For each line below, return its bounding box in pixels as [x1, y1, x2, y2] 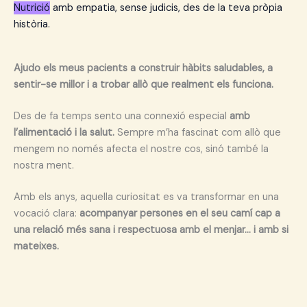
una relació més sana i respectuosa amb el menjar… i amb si [14, 223, 288, 236]
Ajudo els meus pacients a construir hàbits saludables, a [14, 62, 273, 75]
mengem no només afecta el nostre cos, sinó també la [14, 143, 269, 156]
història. [14, 18, 56, 32]
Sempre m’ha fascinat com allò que [114, 126, 281, 140]
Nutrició [14, 1, 50, 15]
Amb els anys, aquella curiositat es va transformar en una [14, 190, 279, 204]
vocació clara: [14, 206, 79, 220]
